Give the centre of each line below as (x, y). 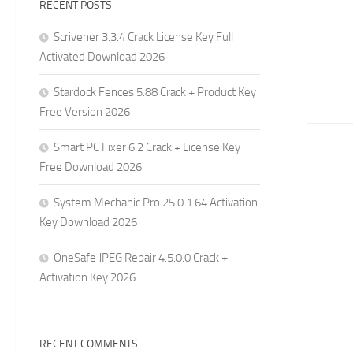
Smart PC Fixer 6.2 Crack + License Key (147, 147)
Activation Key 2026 (87, 277)
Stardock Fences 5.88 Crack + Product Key (155, 92)
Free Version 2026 (85, 111)
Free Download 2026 (91, 167)
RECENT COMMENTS (89, 344)
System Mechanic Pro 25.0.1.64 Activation (156, 202)
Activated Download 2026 (102, 56)
